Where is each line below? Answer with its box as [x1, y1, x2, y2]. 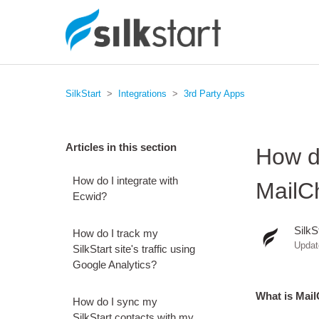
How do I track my [73, 227, 158, 239]
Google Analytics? [73, 258, 157, 271]
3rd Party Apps [184, 88, 245, 99]
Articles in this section [66, 141, 177, 153]
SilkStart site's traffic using [73, 243, 195, 255]
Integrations [118, 88, 167, 99]
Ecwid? [73, 190, 107, 202]
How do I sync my [73, 296, 157, 308]
